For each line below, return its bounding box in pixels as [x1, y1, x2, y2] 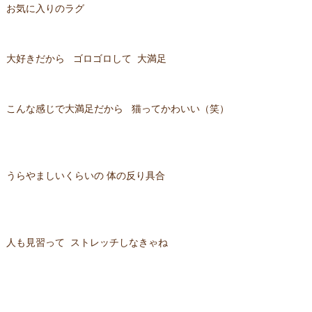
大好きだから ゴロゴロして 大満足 [6, 54, 166, 64]
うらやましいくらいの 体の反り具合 [6, 171, 165, 181]
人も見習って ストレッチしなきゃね [6, 237, 168, 248]
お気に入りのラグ [6, 3, 84, 14]
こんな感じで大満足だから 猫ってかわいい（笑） [6, 104, 229, 114]
